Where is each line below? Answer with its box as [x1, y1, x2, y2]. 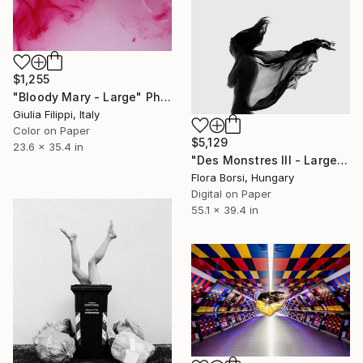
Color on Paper [13, 123, 90, 137]
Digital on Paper [191, 186, 271, 200]
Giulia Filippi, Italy [13, 107, 100, 121]
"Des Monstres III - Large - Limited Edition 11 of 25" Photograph [337, 152, 348, 167]
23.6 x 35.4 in [13, 139, 83, 153]
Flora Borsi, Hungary [191, 170, 294, 184]
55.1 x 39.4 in [191, 203, 258, 216]
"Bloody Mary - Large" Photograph [160, 89, 171, 104]
